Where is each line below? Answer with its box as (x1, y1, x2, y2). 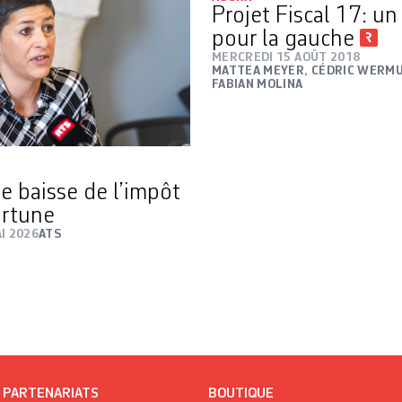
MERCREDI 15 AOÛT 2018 (212, 51, 361, 65)
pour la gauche (212, 28, 360, 52)
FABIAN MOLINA (212, 78, 303, 92)
